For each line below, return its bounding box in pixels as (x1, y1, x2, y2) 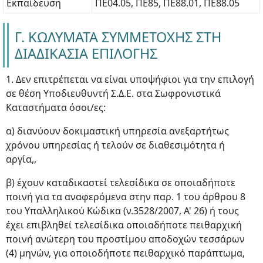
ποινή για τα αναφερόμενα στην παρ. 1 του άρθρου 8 (6, 190, 245, 203)
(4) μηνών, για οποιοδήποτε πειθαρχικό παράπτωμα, (6, 247, 245, 259)
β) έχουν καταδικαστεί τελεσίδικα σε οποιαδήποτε (6, 176, 235, 189)
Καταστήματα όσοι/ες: (6, 101, 106, 114)
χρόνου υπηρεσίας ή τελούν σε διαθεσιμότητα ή (6, 139, 225, 151)
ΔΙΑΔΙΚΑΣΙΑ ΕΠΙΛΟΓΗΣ (15, 44, 157, 63)
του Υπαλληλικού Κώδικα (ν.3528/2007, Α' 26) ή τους (6, 204, 239, 217)
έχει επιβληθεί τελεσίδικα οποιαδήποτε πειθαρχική (6, 218, 242, 231)
